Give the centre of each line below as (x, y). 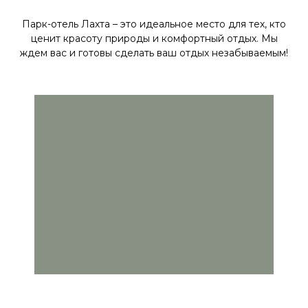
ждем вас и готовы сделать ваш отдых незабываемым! (154, 53)
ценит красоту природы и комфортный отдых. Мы (154, 38)
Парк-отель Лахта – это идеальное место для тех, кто (154, 24)
